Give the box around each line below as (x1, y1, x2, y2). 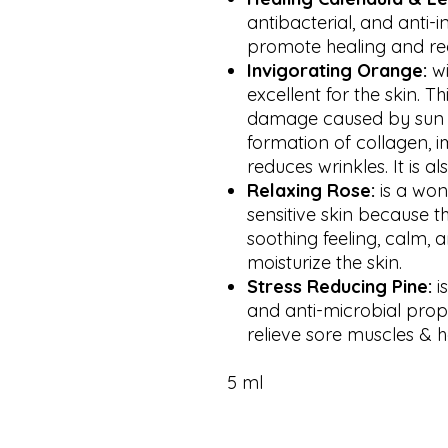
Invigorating (247, 59, 352, 83)
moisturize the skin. (247, 251, 402, 275)
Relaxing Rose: (247, 179, 375, 203)
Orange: (352, 59, 427, 83)
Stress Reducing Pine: (247, 275, 432, 299)
